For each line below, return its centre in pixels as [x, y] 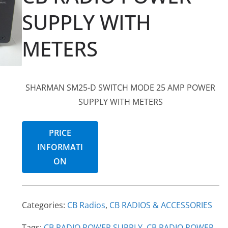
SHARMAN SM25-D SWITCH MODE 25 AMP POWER [121, 88]
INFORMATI [60, 147]
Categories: [44, 205]
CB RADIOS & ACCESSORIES [161, 205]
